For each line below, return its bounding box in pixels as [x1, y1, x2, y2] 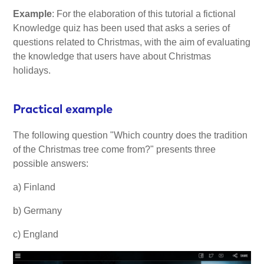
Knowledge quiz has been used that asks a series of [13, 22, 230, 33]
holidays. [13, 65, 51, 75]
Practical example [13, 101, 113, 117]
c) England [13, 229, 61, 240]
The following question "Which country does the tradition [13, 130, 248, 141]
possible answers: [13, 159, 89, 169]
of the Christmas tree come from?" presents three [13, 144, 216, 155]
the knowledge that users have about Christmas [13, 51, 212, 61]
